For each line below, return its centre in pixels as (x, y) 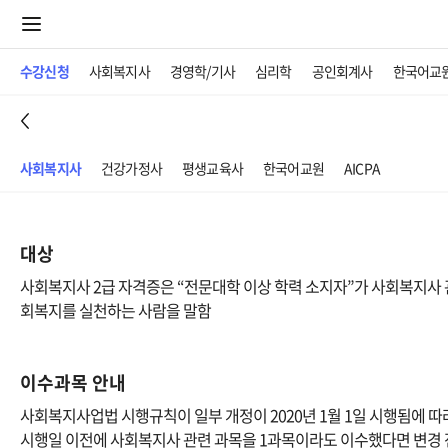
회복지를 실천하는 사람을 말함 (115, 310)
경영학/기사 (202, 71)
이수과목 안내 (73, 382)
